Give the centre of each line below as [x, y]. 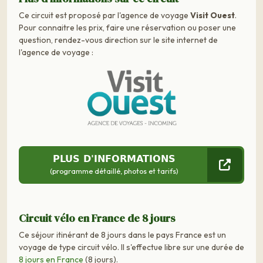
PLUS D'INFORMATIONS [114, 159]
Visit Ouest [213, 16]
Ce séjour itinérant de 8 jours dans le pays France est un [122, 235]
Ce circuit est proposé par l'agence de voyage [104, 16]
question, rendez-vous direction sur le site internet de [118, 40]
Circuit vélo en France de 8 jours [97, 218]
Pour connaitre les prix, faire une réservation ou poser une [127, 28]
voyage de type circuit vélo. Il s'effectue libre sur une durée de [131, 247]
